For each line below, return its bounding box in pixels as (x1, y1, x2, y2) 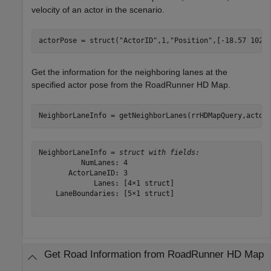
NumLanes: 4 (38, 158, 128, 168)
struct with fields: (119, 148, 200, 157)
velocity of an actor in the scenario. (31, 4, 165, 15)
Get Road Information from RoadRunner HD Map (44, 248, 264, 260)
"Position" (169, 36, 212, 45)
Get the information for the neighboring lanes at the (31, 67, 227, 77)
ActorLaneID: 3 (38, 169, 128, 178)
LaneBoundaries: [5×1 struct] (38, 189, 174, 198)
